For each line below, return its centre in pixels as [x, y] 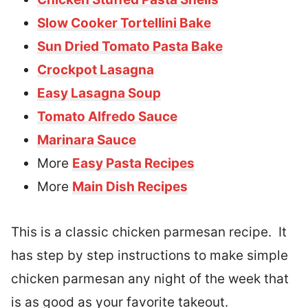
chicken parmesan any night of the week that [150, 278]
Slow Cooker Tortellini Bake [124, 23]
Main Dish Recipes [130, 186]
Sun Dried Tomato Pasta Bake [130, 46]
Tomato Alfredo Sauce [107, 116]
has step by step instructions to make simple [150, 255]
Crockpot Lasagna [96, 69]
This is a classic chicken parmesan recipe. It [149, 232]
